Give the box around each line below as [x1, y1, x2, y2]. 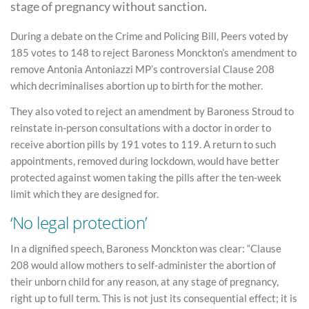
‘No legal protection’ [10, 210, 147, 234]
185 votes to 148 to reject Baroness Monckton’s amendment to [10, 46, 297, 59]
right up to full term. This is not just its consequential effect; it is [10, 292, 297, 305]
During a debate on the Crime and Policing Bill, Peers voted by [10, 29, 288, 42]
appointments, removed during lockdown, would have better [10, 154, 279, 167]
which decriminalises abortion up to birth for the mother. [10, 79, 263, 92]
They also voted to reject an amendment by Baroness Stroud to [10, 105, 294, 117]
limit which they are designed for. [10, 188, 159, 200]
